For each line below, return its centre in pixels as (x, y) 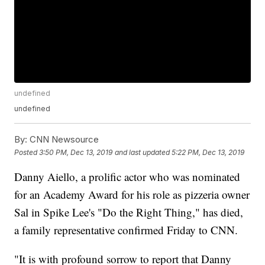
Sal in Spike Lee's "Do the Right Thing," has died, (129, 212)
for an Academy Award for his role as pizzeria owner (132, 195)
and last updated (143, 152)
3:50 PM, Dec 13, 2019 (76, 152)
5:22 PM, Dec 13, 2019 (208, 152)
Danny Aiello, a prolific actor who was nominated (127, 177)
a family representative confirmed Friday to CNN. (126, 230)
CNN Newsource (63, 140)
